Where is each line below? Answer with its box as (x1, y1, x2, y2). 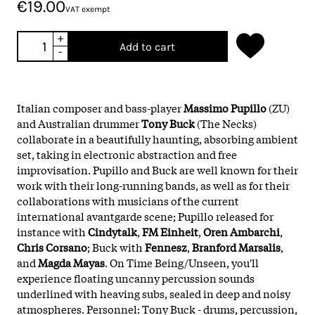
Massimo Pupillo (184, 99, 266, 115)
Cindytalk (88, 223, 137, 239)
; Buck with (87, 238, 145, 255)
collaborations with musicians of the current (17, 192, 239, 208)
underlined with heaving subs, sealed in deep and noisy (17, 285, 290, 301)
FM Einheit (142, 223, 198, 239)
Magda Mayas (38, 254, 105, 270)
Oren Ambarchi (203, 223, 280, 239)
